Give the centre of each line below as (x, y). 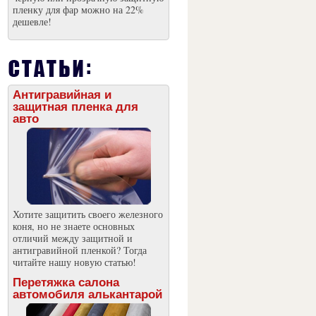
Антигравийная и (62, 95)
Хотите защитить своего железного (87, 214)
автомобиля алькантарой (87, 294)
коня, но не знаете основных (73, 226)
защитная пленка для (75, 107)
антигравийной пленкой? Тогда (79, 250)
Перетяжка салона (66, 282)
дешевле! (32, 22)
